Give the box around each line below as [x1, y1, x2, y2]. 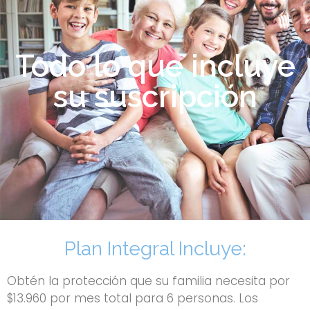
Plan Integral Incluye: [64, 237, 246, 260]
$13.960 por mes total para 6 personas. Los [7, 289, 258, 307]
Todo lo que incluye [15, 48, 295, 84]
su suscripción [53, 78, 257, 114]
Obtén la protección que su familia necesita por [7, 272, 290, 289]
